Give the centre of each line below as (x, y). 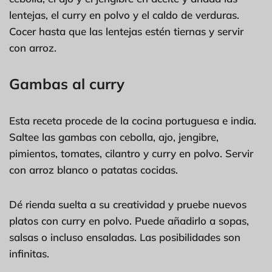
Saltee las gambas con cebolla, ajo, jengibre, (114, 137)
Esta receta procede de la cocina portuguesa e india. (133, 120)
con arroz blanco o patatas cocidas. (93, 169)
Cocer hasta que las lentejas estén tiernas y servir (126, 31)
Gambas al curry (67, 83)
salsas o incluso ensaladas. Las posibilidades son (125, 237)
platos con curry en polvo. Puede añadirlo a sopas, (129, 220)
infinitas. (29, 253)
